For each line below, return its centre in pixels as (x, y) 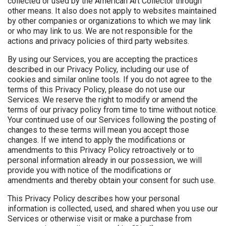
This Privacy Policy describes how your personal (94, 199)
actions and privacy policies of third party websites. (98, 41)
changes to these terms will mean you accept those (98, 130)
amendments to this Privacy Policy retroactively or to (101, 150)
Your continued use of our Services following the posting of (112, 120)
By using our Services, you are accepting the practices (103, 60)
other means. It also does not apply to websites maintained (112, 11)
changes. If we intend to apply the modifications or (96, 140)
